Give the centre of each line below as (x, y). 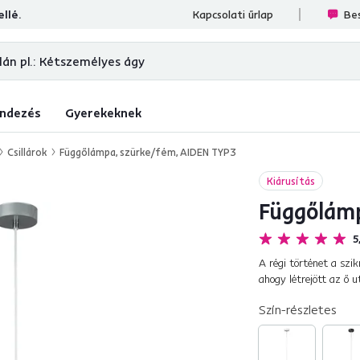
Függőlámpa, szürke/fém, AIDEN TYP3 (148, 152)
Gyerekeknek (103, 112)
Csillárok (27, 152)
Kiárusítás (291, 181)
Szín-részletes (298, 309)
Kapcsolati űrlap (233, 14)
